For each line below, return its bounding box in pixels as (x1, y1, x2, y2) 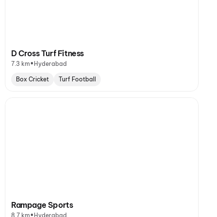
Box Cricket (16, 76, 49, 83)
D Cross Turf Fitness (11, 48, 84, 58)
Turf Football (59, 76, 96, 83)
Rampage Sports (11, 200, 73, 210)
